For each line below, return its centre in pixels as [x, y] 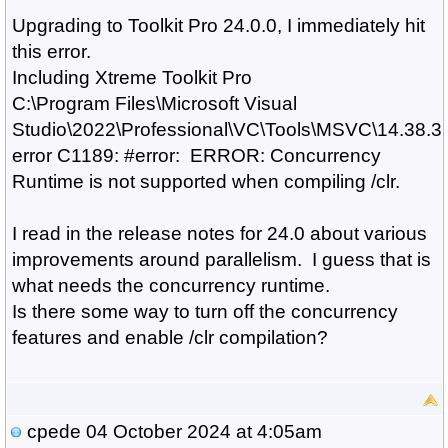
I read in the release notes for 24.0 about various [219, 233]
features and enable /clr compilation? [169, 337]
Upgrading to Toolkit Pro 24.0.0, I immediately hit [218, 25]
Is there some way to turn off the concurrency [204, 311]
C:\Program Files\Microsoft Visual [154, 103]
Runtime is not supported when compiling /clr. [205, 181]
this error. [51, 51]
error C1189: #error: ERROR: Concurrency [196, 155]
